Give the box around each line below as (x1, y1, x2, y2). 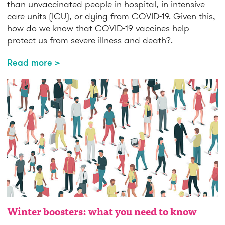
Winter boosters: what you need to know (7, 208, 197, 218)
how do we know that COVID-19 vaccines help (7, 22, 189, 34)
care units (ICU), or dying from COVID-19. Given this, (7, 10, 215, 22)
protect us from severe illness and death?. (7, 34, 173, 46)
